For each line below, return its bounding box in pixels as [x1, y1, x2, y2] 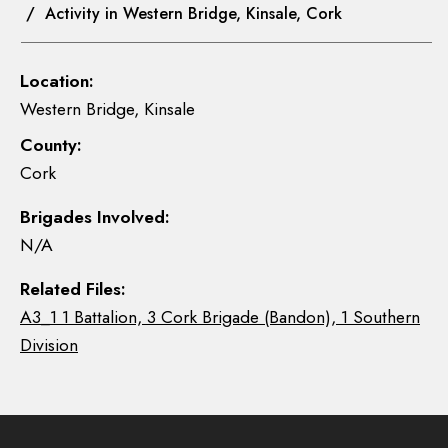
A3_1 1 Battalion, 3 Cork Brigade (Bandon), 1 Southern [20, 304, 420, 330]
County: [20, 132, 82, 158]
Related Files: [20, 276, 126, 302]
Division [20, 332, 78, 358]
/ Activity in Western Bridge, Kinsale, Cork [21, 2, 342, 25]
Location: [20, 68, 94, 94]
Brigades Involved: [20, 204, 170, 230]
